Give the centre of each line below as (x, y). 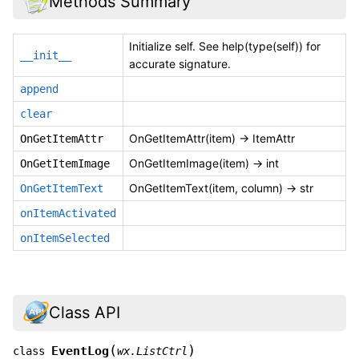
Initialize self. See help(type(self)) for (225, 46)
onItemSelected (65, 238)
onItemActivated (68, 214)
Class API (84, 313)
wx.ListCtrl (152, 351)
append (39, 89)
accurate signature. (180, 64)
